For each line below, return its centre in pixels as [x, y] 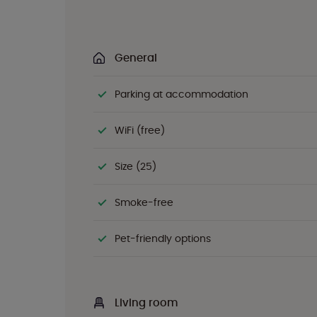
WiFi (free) [140, 130]
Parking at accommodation [181, 94]
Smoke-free [144, 202]
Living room [146, 302]
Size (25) [136, 166]
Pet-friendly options [163, 238]
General [136, 58]
